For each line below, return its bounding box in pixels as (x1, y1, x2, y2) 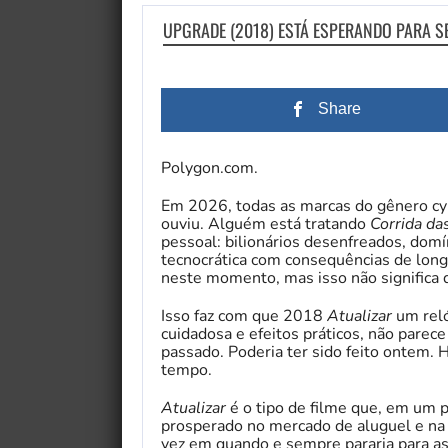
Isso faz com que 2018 (161, 305, 327, 328)
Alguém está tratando (208, 213, 370, 236)
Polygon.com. (161, 157, 258, 180)
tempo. (161, 359, 212, 382)
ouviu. (161, 213, 204, 236)
